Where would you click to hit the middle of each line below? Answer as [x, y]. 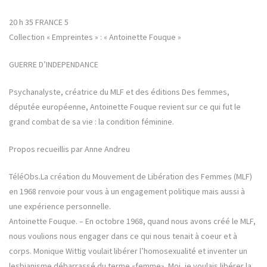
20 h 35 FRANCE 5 [39, 22]
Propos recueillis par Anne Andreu [69, 149]
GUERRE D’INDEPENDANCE [54, 65]
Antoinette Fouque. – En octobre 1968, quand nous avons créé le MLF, [132, 221]
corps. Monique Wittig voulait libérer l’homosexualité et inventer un [128, 251]
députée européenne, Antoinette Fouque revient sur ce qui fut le [125, 107]
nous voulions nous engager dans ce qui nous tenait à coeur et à [123, 236]
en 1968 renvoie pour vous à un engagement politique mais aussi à [127, 192]
